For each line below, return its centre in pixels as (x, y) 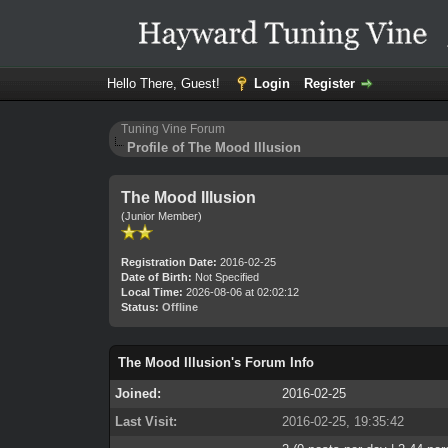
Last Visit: (146, 421)
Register (329, 83)
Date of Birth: (157, 277)
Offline (180, 307)
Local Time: (152, 292)
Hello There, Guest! (165, 83)
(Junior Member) (162, 216)
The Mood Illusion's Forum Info (216, 362)
